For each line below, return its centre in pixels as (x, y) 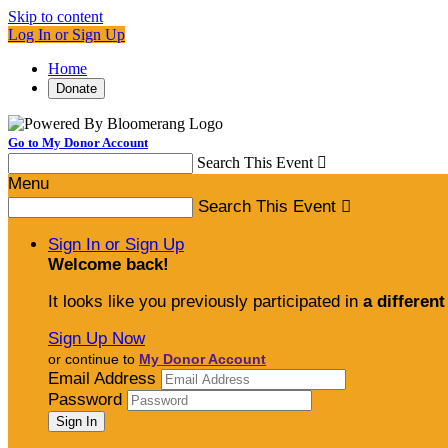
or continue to (93, 359)
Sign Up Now (96, 338)
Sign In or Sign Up (116, 244)
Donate (76, 88)
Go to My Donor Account (78, 142)
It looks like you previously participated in (205, 301)
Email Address (102, 378)
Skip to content (55, 16)
